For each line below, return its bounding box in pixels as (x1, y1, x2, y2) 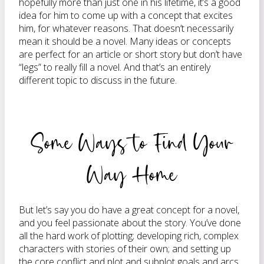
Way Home (87, 157, 177, 191)
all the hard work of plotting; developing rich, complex (19, 229, 239, 242)
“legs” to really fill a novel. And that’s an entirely (19, 61, 210, 74)
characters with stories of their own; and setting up (19, 242, 231, 255)
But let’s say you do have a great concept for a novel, (19, 203, 239, 216)
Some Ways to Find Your (31, 126, 233, 159)
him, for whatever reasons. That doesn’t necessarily (19, 22, 233, 35)
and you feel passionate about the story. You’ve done (19, 216, 241, 229)
